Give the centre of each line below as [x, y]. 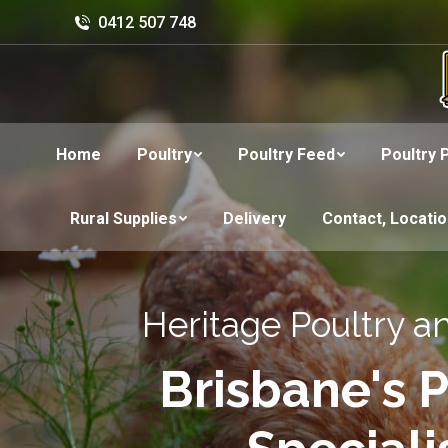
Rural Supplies [123, 218]
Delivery [254, 218]
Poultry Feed [286, 154]
